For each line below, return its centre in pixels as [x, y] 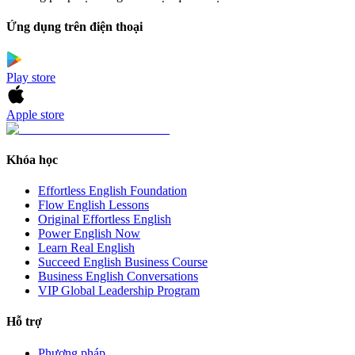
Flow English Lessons [94, 205]
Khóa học [32, 159]
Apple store [35, 114]
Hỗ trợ [24, 322]
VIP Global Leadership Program [119, 291]
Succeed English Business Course [123, 262]
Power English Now [89, 234]
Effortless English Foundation [113, 191]
